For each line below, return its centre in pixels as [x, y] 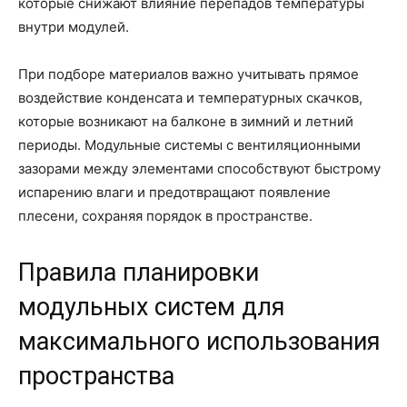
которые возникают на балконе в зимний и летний [186, 122]
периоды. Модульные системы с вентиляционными [189, 145]
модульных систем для [152, 308]
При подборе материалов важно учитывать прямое [189, 74]
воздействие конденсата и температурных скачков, [190, 98]
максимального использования [199, 342]
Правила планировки [139, 273]
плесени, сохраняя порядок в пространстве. [165, 216]
